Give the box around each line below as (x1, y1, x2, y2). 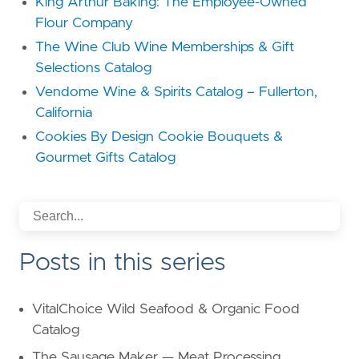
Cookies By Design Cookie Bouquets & (35, 130, 283, 145)
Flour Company (35, 16, 133, 31)
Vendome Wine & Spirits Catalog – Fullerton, (35, 85, 317, 100)
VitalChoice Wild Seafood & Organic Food (32, 302, 300, 317)
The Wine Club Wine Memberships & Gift (35, 40, 294, 55)
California (35, 106, 92, 121)
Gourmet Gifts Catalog (35, 151, 175, 166)
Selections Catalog (35, 61, 151, 76)
